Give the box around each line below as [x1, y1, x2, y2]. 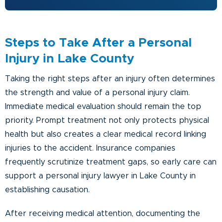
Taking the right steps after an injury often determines [5, 74, 215, 83]
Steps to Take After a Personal [5, 36, 192, 49]
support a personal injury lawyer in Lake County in [5, 171, 196, 180]
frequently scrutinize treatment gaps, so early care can [5, 158, 217, 166]
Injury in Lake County [5, 52, 134, 65]
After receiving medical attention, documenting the [5, 209, 200, 218]
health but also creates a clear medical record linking [5, 130, 206, 138]
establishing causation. [5, 185, 90, 194]
